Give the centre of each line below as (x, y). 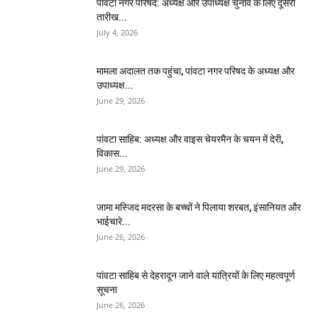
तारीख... (112, 17)
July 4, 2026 (117, 33)
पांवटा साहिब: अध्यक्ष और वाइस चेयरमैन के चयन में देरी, (190, 139)
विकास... (112, 154)
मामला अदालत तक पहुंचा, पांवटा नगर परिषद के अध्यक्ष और (196, 71)
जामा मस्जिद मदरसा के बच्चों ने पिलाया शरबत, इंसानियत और (199, 208)
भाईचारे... (114, 222)
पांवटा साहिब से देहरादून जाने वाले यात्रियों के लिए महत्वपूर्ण (196, 276)
